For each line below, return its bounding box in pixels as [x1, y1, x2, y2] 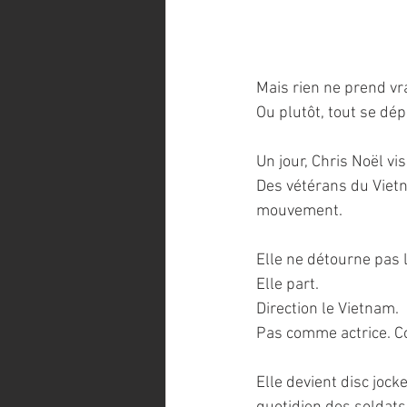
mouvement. [256, 202, 342, 222]
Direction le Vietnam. [256, 300, 399, 320]
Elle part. [256, 275, 319, 295]
